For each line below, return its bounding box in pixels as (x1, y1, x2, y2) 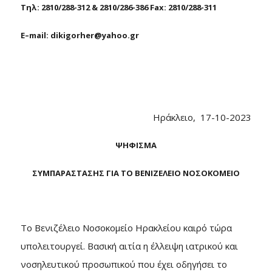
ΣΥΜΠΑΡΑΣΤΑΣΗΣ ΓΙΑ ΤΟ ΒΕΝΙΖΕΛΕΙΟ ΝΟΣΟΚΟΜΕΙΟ (32, 168, 240, 178)
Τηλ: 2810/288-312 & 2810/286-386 (21, 2, 150, 13)
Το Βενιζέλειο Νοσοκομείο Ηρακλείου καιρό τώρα (21, 222, 232, 234)
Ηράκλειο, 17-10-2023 (56, 111, 251, 123)
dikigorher (50, 30, 94, 41)
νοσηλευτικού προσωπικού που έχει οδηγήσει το (21, 258, 227, 270)
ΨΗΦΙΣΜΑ (115, 140, 157, 151)
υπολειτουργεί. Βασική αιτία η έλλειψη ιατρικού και (21, 240, 238, 252)
